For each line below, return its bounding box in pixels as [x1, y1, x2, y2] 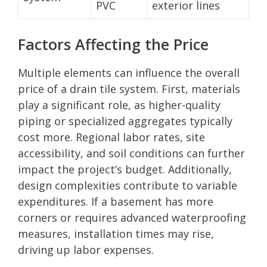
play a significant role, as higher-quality [18, 97, 221, 112]
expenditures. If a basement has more [18, 194, 213, 209]
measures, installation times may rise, [18, 226, 214, 241]
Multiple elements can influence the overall [18, 65, 240, 80]
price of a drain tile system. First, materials [18, 81, 240, 96]
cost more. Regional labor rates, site [18, 129, 205, 144]
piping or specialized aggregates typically [18, 113, 232, 128]
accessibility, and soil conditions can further [18, 145, 245, 160]
